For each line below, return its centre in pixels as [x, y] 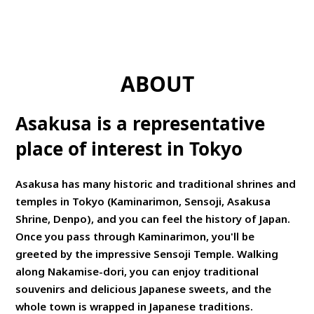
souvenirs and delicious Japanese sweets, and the [144, 288]
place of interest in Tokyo [129, 148]
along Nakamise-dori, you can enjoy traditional [137, 271]
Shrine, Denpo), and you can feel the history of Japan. [153, 218]
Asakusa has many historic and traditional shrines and [156, 183]
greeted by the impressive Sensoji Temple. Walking [147, 253]
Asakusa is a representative [141, 123]
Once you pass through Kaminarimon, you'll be [135, 236]
